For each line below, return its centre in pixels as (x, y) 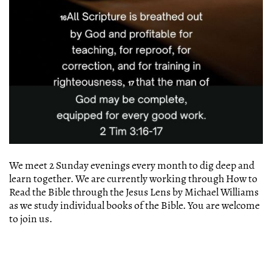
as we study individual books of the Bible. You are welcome (134, 206)
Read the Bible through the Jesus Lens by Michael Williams (134, 192)
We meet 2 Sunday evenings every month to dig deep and (132, 166)
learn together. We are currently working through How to (133, 179)
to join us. (31, 219)
